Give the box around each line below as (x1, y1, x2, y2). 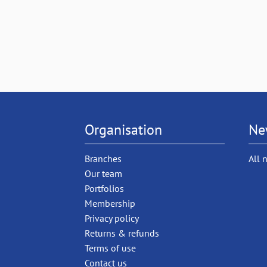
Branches (85, 152, 122, 164)
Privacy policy (85, 212, 139, 224)
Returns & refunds (85, 226, 159, 239)
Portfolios (85, 182, 124, 194)
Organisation (85, 120, 162, 139)
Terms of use (85, 241, 136, 254)
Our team (85, 167, 122, 179)
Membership (85, 197, 135, 209)
